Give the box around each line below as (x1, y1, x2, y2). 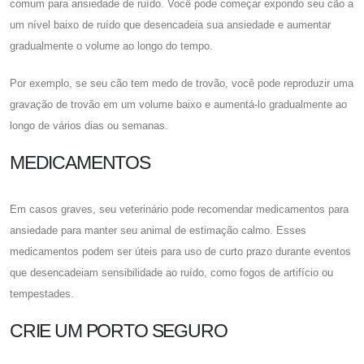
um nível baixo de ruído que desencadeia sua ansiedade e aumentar (10, 18, 331, 31)
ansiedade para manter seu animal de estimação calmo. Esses (10, 223, 306, 236)
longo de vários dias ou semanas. (10, 119, 168, 132)
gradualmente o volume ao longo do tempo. (10, 39, 213, 52)
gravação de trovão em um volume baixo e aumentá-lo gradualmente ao (10, 97, 347, 110)
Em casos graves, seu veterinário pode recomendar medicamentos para (10, 202, 349, 215)
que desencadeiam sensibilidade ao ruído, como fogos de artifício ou (10, 266, 333, 279)
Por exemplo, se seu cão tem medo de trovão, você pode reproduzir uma (10, 76, 353, 89)
